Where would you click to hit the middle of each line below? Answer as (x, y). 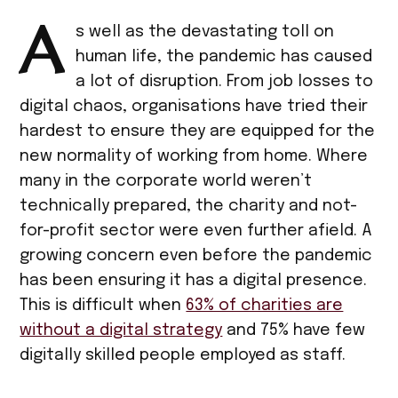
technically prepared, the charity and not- (189, 207)
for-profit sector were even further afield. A (196, 231)
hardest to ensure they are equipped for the (198, 132)
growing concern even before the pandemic (196, 256)
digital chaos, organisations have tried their (194, 107)
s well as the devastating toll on (204, 32)
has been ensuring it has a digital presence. (194, 281)
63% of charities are (265, 306)
